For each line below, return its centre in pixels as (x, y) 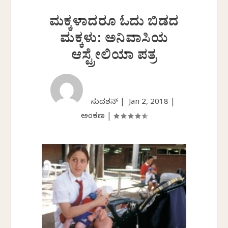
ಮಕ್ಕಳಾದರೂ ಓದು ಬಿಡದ (114, 24)
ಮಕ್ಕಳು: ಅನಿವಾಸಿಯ (114, 41)
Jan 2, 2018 (149, 103)
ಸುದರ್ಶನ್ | (110, 103)
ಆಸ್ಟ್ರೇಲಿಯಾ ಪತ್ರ (114, 58)
